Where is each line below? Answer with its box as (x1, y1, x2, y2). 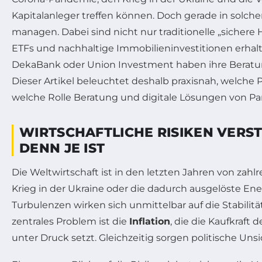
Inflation (129, 215, 170, 227)
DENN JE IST (19, 140, 105, 156)
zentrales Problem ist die (12, 215, 129, 227)
